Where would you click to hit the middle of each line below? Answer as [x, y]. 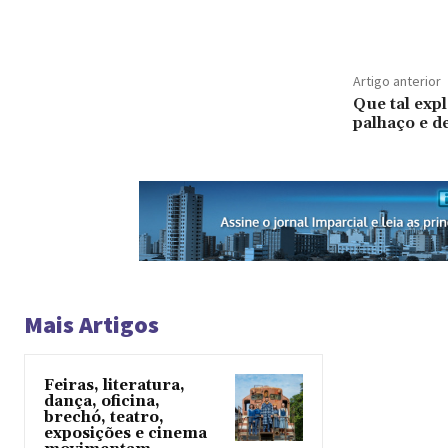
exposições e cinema [125, 433]
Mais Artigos [91, 324]
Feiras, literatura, [114, 385]
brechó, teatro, [104, 417]
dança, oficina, [102, 401]
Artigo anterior [396, 80]
